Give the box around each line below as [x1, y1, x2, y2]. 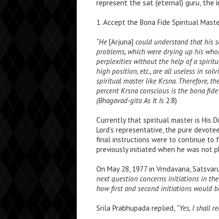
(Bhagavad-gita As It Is [96, 96, 166, 105]
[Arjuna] [109, 37, 135, 46]
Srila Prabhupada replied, [96, 203, 176, 213]
